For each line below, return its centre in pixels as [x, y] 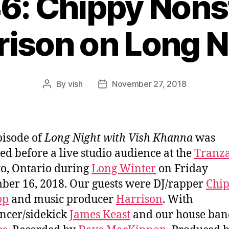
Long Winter [124, 169]
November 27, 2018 [149, 84]
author [59, 97]
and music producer [62, 199]
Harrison [139, 199]
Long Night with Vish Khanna [119, 138]
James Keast [100, 215]
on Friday [182, 169]
